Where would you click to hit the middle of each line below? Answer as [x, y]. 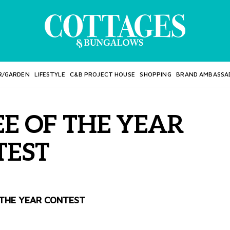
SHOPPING [156, 74]
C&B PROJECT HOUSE [102, 74]
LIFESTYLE [50, 74]
